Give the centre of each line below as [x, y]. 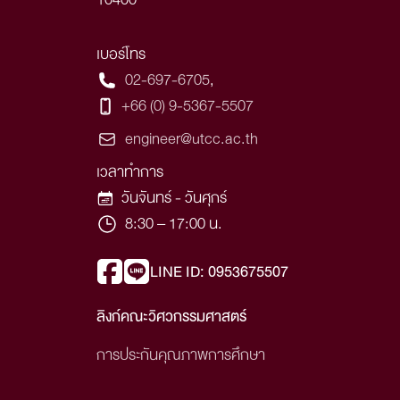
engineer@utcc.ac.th [192, 139]
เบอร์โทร [121, 54]
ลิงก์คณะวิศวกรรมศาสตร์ [171, 317]
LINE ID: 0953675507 [219, 271]
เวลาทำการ [130, 172]
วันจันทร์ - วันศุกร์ [174, 198]
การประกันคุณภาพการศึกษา [181, 355]
